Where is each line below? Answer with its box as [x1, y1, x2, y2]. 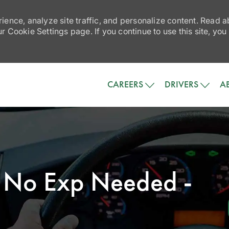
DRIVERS [165, 79, 198, 90]
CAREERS [107, 79, 143, 90]
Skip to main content [70, 63, 159, 74]
